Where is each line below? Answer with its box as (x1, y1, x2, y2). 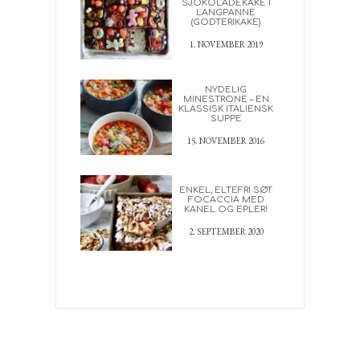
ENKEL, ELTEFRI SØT (179, 185, 273, 196)
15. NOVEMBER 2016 (187, 134, 265, 146)
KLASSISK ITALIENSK (178, 103, 274, 114)
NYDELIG (205, 84, 247, 95)
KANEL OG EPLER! (184, 204, 268, 215)
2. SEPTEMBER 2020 (188, 226, 264, 238)
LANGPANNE (196, 7, 256, 18)
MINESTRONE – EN (182, 93, 269, 104)
